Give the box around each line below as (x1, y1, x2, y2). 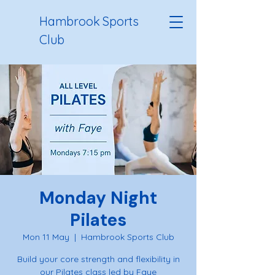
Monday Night (39, 187, 157, 209)
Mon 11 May (22, 231, 69, 242)
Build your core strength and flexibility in (17, 254, 180, 265)
